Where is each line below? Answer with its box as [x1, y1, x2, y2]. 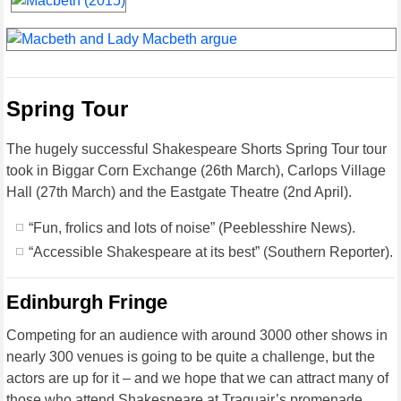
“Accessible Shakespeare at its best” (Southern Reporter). [29, 243, 394, 260]
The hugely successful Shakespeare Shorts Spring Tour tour [6, 141, 388, 157]
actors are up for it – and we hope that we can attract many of [6, 370, 389, 386]
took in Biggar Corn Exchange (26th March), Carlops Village [6, 162, 387, 178]
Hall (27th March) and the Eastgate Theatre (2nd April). [6, 183, 353, 200]
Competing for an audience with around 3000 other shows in [6, 327, 388, 343]
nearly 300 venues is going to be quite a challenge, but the [6, 348, 376, 364]
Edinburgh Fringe [6, 290, 168, 313]
